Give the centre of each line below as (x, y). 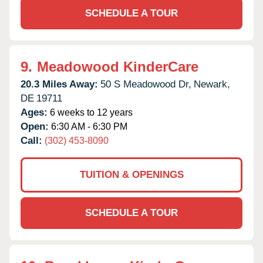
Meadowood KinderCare (118, 66)
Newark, (212, 84)
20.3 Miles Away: (59, 84)
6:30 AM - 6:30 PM (88, 126)
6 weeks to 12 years (90, 112)
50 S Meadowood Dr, (146, 84)
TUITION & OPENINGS (131, 174)
